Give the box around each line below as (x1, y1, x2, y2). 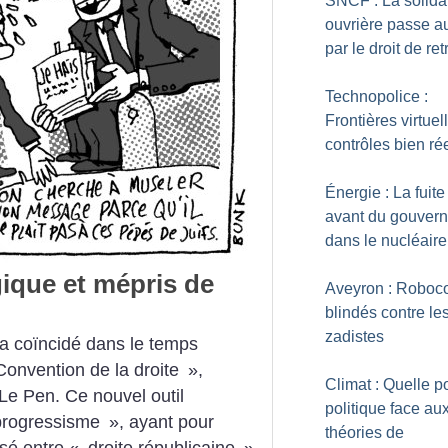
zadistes (325, 328, 384, 345)
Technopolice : (325, 88, 428, 105)
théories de (325, 424, 404, 441)
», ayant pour (109, 412, 214, 433)
